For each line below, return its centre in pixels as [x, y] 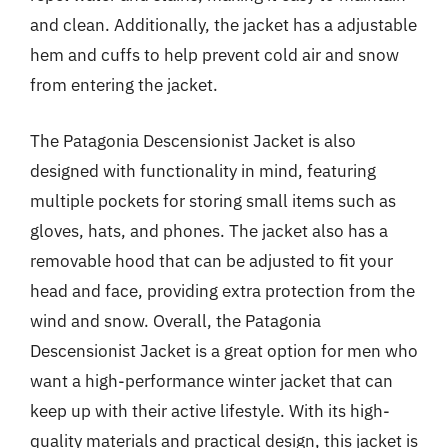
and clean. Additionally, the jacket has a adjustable [223, 25]
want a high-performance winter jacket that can [211, 380]
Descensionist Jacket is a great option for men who [224, 350]
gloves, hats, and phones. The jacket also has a [209, 230]
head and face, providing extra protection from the [222, 290]
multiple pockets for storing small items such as [213, 200]
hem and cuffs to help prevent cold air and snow [214, 55]
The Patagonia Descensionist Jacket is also [193, 140]
